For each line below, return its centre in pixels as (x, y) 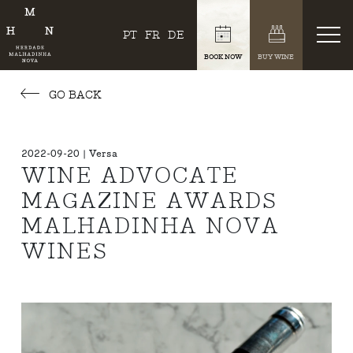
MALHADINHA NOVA (151, 226)
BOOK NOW (223, 56)
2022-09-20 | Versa (70, 154)
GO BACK (73, 95)
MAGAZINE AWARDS (150, 201)
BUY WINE (276, 56)
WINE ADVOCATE (130, 176)
